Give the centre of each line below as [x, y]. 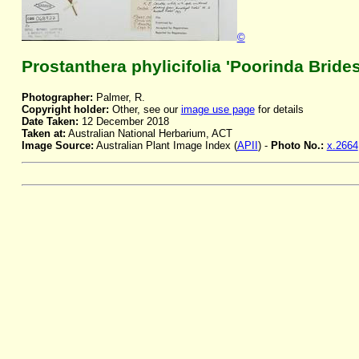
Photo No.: [298, 146]
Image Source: [57, 146]
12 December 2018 [123, 122]
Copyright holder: [65, 110]
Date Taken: [50, 122]
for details [279, 110]
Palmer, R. [119, 98]
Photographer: [57, 98]
